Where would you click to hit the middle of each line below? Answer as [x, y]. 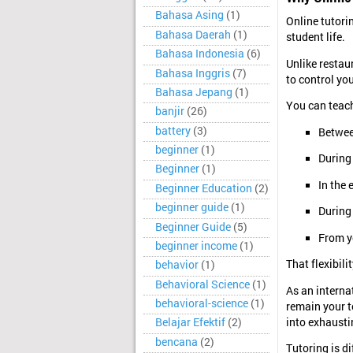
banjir [170, 111]
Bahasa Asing [190, 15]
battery [173, 130]
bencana [176, 342]
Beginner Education [204, 188]
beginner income [196, 245]
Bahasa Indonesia [200, 54]
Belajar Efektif [190, 323]
